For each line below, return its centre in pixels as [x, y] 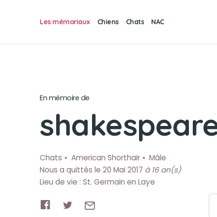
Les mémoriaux [65, 22]
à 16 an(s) [163, 170]
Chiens [108, 22]
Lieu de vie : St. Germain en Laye [97, 182]
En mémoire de [65, 98]
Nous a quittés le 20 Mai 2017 [92, 170]
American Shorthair [106, 158]
